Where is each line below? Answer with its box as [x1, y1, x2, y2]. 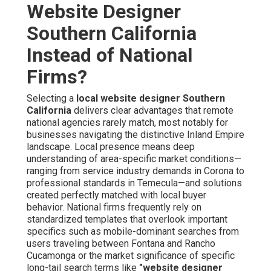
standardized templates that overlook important [27, 214, 227, 226]
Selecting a [27, 93, 76, 105]
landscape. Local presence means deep [27, 141, 195, 153]
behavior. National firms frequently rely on [27, 201, 201, 214]
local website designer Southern [76, 93, 225, 105]
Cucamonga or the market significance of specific [27, 250, 235, 262]
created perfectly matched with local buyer [27, 189, 206, 201]
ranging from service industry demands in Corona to [27, 165, 244, 177]
